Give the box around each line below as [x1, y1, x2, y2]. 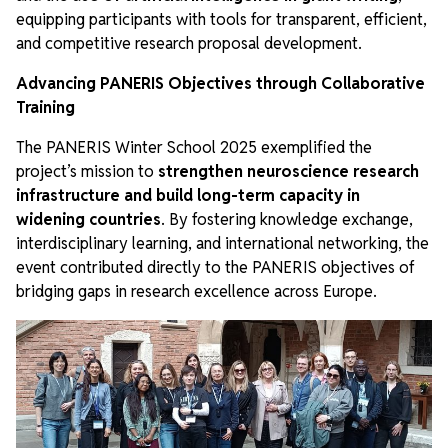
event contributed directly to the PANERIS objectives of [16, 256, 415, 278]
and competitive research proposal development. [16, 32, 362, 54]
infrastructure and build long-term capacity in [16, 184, 360, 206]
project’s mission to [16, 160, 158, 182]
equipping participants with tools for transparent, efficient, [16, 8, 427, 30]
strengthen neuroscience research [158, 160, 419, 182]
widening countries [16, 208, 161, 230]
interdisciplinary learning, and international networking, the [16, 232, 429, 254]
